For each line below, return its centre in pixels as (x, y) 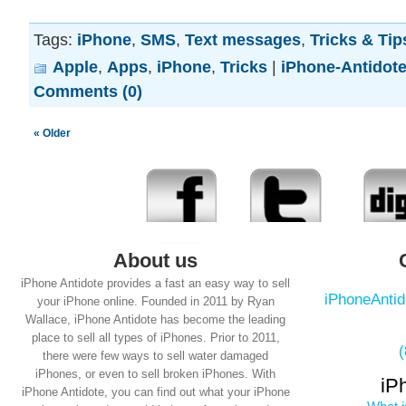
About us (156, 261)
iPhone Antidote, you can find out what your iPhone (156, 392)
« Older (52, 133)
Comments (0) (88, 91)
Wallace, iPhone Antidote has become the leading (156, 319)
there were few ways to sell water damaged (156, 356)
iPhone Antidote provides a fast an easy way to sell (156, 283)
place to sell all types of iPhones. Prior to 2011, (156, 338)
